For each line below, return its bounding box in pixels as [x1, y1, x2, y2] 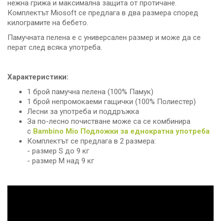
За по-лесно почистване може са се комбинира [27, 117, 190, 126]
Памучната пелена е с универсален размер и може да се [7, 33, 201, 42]
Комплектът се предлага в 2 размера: [27, 137, 156, 146]
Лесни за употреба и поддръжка [27, 107, 139, 116]
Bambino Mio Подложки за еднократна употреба [33, 127, 210, 136]
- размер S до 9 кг [27, 147, 89, 156]
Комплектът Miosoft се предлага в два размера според [7, 8, 198, 18]
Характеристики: [7, 73, 69, 82]
